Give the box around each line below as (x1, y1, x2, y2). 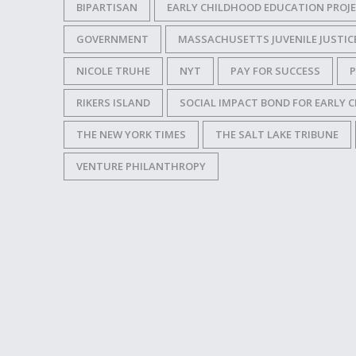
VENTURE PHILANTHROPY (76, 159, 206, 173)
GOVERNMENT (76, 32, 149, 46)
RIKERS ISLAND (76, 95, 150, 110)
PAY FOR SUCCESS (230, 64, 320, 78)
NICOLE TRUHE (76, 64, 150, 78)
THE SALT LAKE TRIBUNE (215, 127, 339, 141)
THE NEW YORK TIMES (76, 127, 186, 141)
